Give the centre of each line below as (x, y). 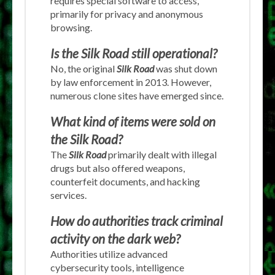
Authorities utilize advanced (109, 254)
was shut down (186, 68)
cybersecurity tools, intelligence (117, 267)
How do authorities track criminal (137, 220)
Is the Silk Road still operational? (134, 53)
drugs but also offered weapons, (118, 168)
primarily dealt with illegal (161, 154)
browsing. (71, 27)
